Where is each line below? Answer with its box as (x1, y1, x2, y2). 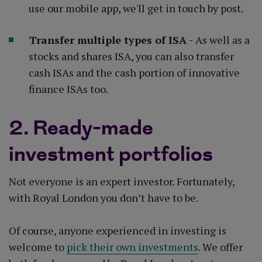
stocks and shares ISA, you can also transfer (29, 49, 234, 63)
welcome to (9, 239, 67, 254)
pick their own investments (67, 239, 198, 254)
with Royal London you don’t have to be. (9, 190, 200, 205)
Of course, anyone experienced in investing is (9, 223, 226, 237)
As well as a (195, 32, 250, 47)
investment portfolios (9, 139, 213, 171)
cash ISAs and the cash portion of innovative (29, 65, 240, 80)
